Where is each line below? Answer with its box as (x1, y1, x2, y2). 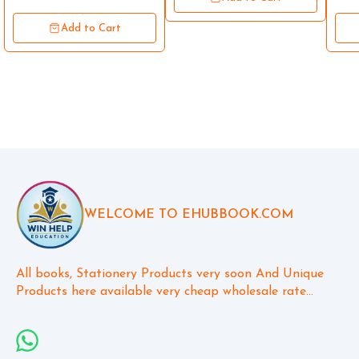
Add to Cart (61, 22, 122, 34)
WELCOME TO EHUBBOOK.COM (84, 208, 293, 222)
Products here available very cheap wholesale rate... (16, 285, 313, 299)
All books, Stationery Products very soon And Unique (16, 268, 328, 281)
